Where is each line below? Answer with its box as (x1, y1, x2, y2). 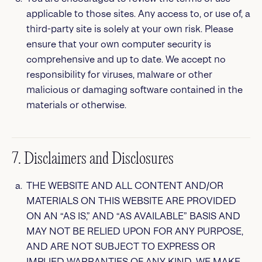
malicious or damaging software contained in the (26, 84, 243, 95)
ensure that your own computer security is (26, 39, 211, 50)
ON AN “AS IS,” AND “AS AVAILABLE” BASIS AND (26, 211, 240, 222)
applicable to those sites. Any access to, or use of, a (26, 8, 250, 19)
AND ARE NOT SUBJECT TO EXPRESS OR (26, 241, 215, 252)
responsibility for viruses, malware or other (26, 69, 212, 80)
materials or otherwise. (26, 99, 126, 111)
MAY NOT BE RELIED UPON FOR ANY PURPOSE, (26, 226, 243, 237)
